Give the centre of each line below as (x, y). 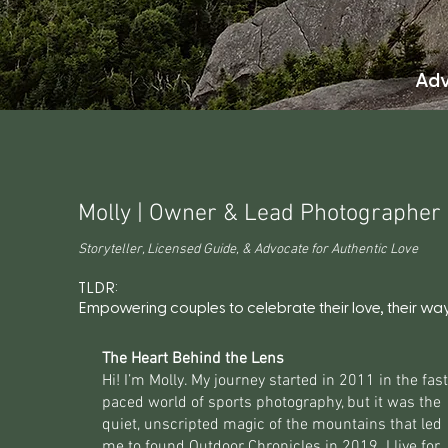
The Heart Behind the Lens (192, 359)
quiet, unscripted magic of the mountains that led (271, 425)
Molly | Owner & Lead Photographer (259, 214)
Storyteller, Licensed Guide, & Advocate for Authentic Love (247, 249)
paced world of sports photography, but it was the (271, 403)
